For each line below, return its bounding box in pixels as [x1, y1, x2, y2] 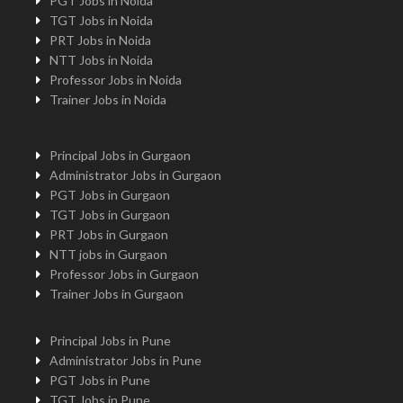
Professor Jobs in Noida [49, 71, 182, 87]
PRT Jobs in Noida [49, 31, 151, 48]
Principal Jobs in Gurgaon [49, 147, 191, 163]
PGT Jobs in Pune [49, 372, 150, 388]
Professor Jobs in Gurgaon [49, 265, 199, 282]
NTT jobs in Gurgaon [49, 246, 167, 262]
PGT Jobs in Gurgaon [49, 186, 170, 202]
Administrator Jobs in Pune [49, 352, 201, 368]
